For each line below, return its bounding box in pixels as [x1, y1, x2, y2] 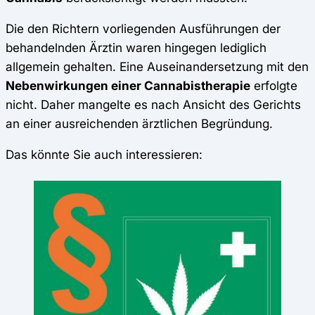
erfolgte [250, 77, 297, 93]
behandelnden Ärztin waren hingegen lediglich [6, 39, 266, 55]
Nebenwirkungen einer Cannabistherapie [6, 77, 250, 93]
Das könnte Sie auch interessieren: [6, 147, 202, 162]
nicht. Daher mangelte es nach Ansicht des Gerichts [6, 96, 301, 112]
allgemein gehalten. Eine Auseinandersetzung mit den [6, 58, 309, 74]
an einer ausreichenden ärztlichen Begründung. [6, 115, 273, 131]
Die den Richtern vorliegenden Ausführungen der [6, 20, 281, 36]
